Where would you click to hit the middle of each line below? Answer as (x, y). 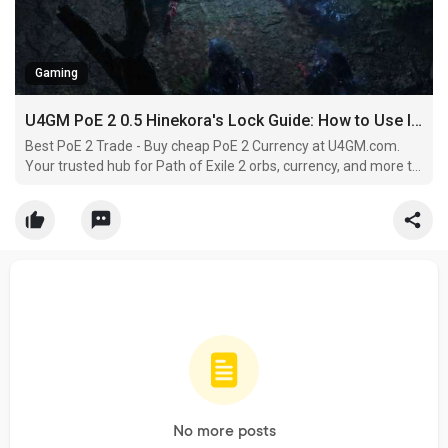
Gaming (56, 72)
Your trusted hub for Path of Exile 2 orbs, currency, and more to (222, 165)
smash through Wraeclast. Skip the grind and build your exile (213, 185)
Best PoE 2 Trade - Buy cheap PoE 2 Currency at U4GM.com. (212, 145)
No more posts (224, 431)
